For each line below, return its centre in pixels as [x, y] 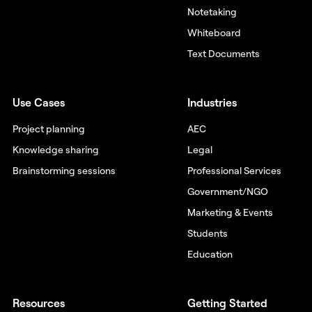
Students [208, 233]
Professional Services [235, 170]
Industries [212, 102]
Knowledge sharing [55, 149]
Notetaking [212, 11]
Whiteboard [214, 32]
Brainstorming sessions [64, 170]
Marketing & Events [231, 212]
